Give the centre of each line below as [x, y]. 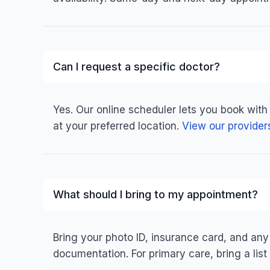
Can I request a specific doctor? [137, 67]
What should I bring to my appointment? [155, 194]
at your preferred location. [118, 126]
